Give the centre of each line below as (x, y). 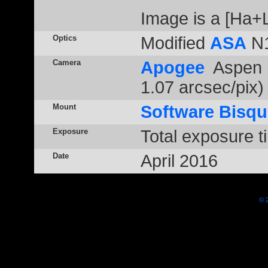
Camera (66, 63)
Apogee (172, 68)
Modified (175, 43)
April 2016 (179, 161)
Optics (64, 38)
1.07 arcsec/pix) (202, 87)
